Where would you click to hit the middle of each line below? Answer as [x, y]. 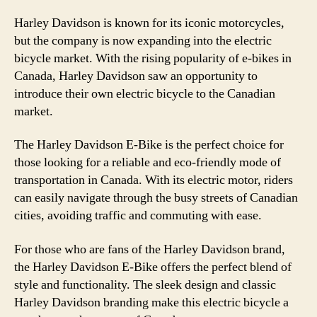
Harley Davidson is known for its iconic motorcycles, [149, 23]
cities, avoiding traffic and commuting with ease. [138, 215]
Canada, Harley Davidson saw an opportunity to [136, 76]
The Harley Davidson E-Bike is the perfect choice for [149, 145]
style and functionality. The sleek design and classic [145, 284]
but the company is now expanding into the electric [143, 40]
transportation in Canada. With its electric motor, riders [154, 180]
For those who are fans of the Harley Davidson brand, [150, 249]
